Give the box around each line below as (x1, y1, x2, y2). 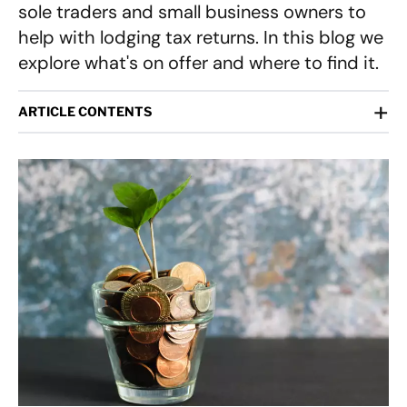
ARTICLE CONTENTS (18, 104, 152, 119)
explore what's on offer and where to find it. (18, 51, 379, 74)
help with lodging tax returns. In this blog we (18, 25, 383, 49)
